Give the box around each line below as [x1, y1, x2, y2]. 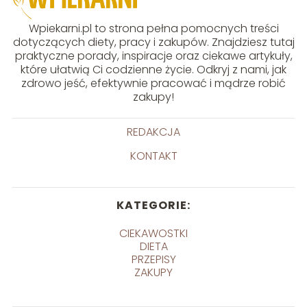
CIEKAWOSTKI [119, 225, 188, 241]
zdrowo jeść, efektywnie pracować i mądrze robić [21, 75, 286, 91]
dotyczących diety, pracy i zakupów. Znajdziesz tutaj [12, 34, 295, 50]
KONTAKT [130, 147, 177, 164]
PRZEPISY [131, 251, 176, 267]
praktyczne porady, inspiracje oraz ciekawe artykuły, [14, 47, 293, 64]
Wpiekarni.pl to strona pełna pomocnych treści [28, 20, 279, 36]
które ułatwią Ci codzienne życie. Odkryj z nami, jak [21, 61, 286, 77]
